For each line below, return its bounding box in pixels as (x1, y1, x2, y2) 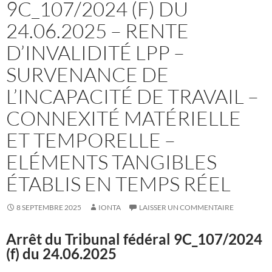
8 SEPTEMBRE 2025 (16, 202, 81, 212)
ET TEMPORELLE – (6, 127, 175, 152)
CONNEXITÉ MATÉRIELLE (6, 105, 241, 131)
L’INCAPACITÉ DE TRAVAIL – (6, 83, 259, 109)
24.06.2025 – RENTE (6, 18, 189, 43)
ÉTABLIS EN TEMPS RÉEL (6, 171, 231, 196)
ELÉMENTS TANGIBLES (6, 149, 217, 174)
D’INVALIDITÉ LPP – (6, 39, 185, 65)
